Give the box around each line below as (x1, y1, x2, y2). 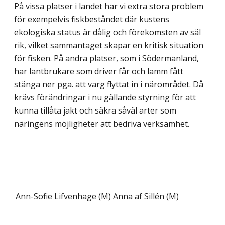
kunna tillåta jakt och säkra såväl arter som (14, 104, 176, 116)
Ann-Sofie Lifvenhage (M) (16, 190, 111, 202)
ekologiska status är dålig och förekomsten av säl (14, 26, 201, 38)
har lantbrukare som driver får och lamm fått (14, 65, 183, 77)
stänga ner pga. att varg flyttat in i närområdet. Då (14, 78, 203, 90)
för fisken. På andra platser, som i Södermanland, (14, 52, 199, 64)
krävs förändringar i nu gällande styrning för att (14, 91, 196, 103)
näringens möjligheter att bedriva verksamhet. (14, 118, 189, 129)
